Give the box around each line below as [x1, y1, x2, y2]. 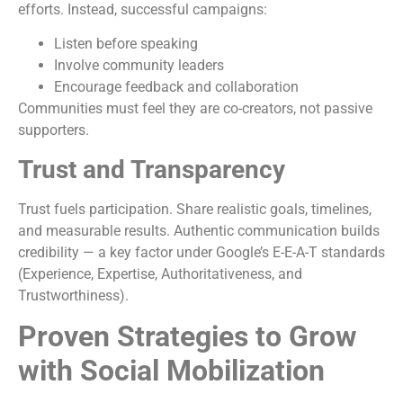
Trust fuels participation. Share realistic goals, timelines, [18, 200, 372, 218]
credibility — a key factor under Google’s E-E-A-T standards [18, 243, 385, 261]
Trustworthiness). [18, 286, 129, 304]
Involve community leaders [54, 57, 224, 75]
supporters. [18, 121, 89, 139]
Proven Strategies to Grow [18, 319, 357, 354]
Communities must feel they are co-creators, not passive [18, 100, 372, 118]
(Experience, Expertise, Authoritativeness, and [18, 264, 302, 282]
